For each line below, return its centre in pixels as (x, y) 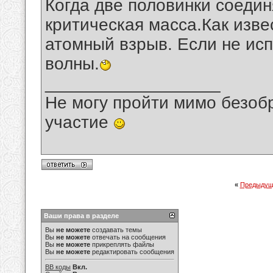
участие (79, 122)
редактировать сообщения (132, 252)
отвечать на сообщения (128, 237)
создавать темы (116, 230)
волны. (72, 64)
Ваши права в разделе (81, 216)
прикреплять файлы (122, 244)
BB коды (58, 267)
